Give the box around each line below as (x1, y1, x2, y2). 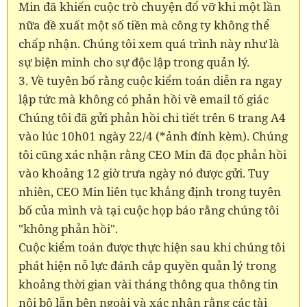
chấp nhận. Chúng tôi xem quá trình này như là (19, 35, 280, 51)
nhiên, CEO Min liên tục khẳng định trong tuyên (19, 183, 281, 199)
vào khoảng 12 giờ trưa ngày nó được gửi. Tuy (19, 164, 269, 181)
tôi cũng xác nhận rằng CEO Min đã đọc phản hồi (19, 146, 286, 162)
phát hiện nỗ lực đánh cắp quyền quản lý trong (19, 257, 276, 273)
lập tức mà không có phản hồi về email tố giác (19, 90, 269, 107)
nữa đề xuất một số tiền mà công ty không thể (19, 16, 269, 33)
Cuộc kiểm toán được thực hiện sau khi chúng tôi (19, 238, 285, 255)
